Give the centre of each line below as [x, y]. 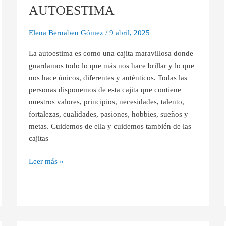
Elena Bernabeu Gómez [67, 33]
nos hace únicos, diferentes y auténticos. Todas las [108, 77]
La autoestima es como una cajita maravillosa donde [111, 53]
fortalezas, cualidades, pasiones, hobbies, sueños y [108, 114]
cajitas [38, 138]
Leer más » [46, 162]
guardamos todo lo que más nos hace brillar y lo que [111, 65]
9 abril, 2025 [129, 33]
